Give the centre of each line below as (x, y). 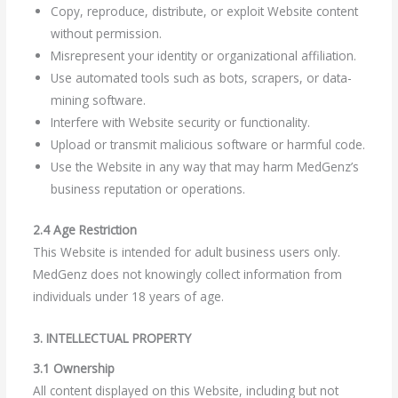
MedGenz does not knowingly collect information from (187, 274)
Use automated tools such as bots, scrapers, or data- (201, 78)
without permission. (106, 34)
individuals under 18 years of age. (128, 296)
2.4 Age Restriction (84, 229)
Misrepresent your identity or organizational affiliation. (203, 56)
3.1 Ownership (73, 369)
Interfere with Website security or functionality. (180, 123)
